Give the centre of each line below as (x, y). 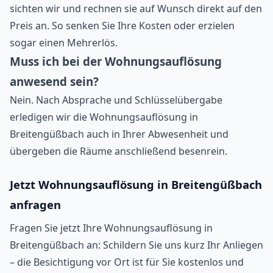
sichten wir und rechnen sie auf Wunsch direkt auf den (136, 8)
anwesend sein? (54, 81)
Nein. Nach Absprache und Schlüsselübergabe (116, 100)
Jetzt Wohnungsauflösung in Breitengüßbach (136, 184)
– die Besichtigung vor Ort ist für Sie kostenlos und (127, 262)
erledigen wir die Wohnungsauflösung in (104, 117)
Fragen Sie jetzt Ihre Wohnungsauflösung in (111, 228)
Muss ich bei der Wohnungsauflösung (116, 61)
